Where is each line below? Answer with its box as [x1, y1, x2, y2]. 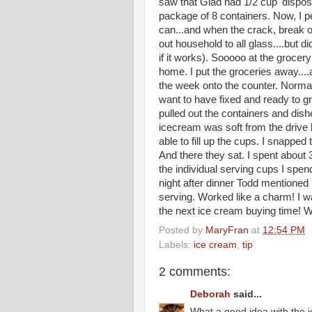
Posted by [159, 224, 205, 235]
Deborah [190, 289, 231, 300]
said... [231, 289, 262, 300]
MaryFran [205, 224, 249, 235]
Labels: [159, 239, 194, 250]
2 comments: [159, 264, 231, 279]
